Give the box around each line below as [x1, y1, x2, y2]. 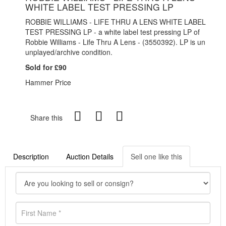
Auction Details [66, 151, 114, 162]
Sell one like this [131, 151, 182, 162]
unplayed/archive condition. [25, 47, 112, 58]
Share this [30, 112, 63, 123]
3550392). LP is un [145, 37, 205, 47]
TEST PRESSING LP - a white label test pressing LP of [25, 27, 200, 37]
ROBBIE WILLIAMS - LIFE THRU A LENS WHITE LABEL [25, 17, 206, 27]
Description [13, 151, 49, 162]
